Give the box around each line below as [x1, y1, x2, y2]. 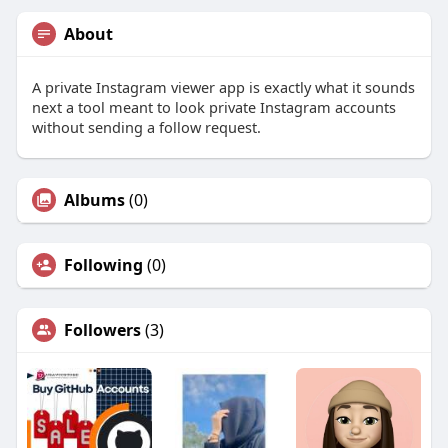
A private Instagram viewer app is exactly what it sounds [31, 77, 415, 98]
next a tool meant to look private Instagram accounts [31, 97, 396, 118]
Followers [63, 319, 141, 342]
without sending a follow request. [31, 117, 261, 138]
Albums [63, 189, 125, 212]
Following [63, 254, 143, 277]
